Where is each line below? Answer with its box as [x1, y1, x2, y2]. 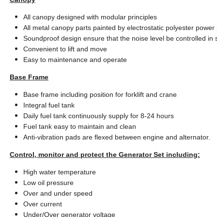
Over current [23, 200, 62, 208]
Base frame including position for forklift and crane [23, 90, 179, 98]
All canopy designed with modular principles [23, 13, 159, 21]
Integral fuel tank [23, 101, 77, 109]
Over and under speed [23, 189, 94, 197]
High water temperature [23, 168, 98, 176]
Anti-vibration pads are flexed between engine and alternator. [23, 133, 210, 141]
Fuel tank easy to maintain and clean [23, 122, 138, 130]
